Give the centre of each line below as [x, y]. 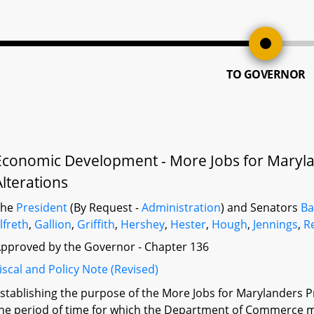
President [42, 207]
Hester [189, 224]
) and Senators [261, 207]
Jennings [276, 224]
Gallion [53, 224]
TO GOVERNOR [266, 74]
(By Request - [105, 207]
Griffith [96, 224]
